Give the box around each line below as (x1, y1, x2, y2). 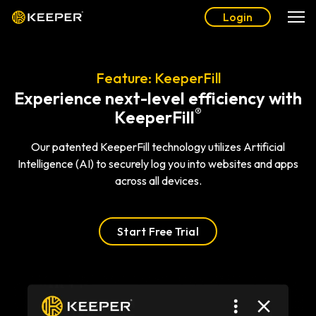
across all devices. (114, 174, 202, 188)
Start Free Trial (117, 224, 199, 238)
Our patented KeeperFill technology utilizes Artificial (31, 140, 285, 154)
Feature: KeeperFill (95, 69, 221, 87)
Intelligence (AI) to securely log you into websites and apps (18, 157, 298, 171)
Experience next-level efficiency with (14, 87, 302, 109)
